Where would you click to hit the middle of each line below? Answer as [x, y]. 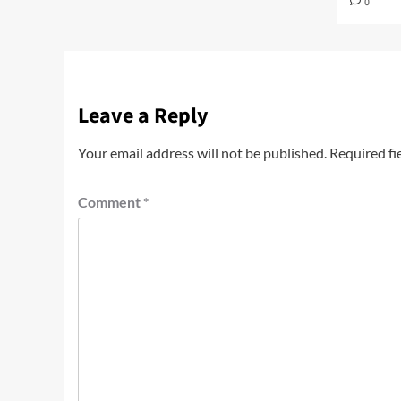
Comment [111, 201]
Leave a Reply [143, 115]
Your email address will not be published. [202, 152]
